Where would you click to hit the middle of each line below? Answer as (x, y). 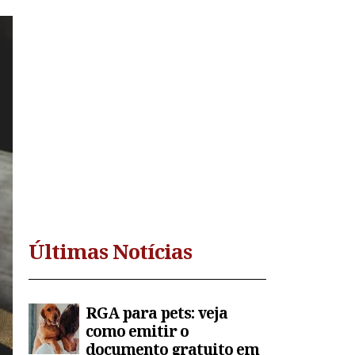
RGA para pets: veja (157, 313)
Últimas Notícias (110, 252)
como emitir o (137, 331)
